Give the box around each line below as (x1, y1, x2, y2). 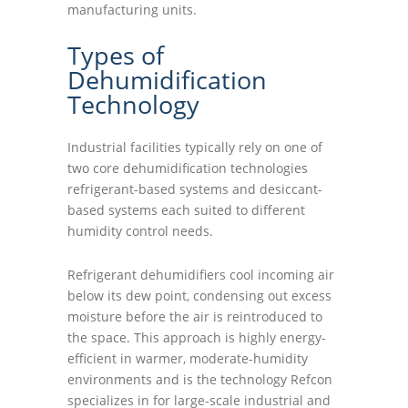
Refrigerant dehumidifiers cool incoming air (67, 266, 334, 283)
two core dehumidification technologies (67, 159, 308, 177)
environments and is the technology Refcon (67, 371, 332, 388)
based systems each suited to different (67, 201, 305, 219)
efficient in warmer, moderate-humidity (67, 350, 308, 367)
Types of (67, 38, 164, 72)
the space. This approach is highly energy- (67, 329, 326, 346)
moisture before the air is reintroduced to (67, 308, 322, 325)
